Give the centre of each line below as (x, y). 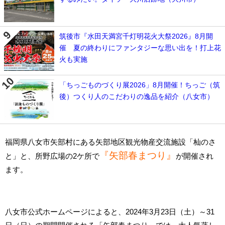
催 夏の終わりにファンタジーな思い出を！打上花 (140, 47)
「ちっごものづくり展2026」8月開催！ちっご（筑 (140, 85)
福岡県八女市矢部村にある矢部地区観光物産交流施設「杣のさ (110, 142)
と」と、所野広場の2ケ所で (52, 156)
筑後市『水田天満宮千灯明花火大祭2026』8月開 (136, 36)
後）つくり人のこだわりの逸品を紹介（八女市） (137, 96)
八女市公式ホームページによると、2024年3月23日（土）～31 (110, 211)
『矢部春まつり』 (138, 155)
